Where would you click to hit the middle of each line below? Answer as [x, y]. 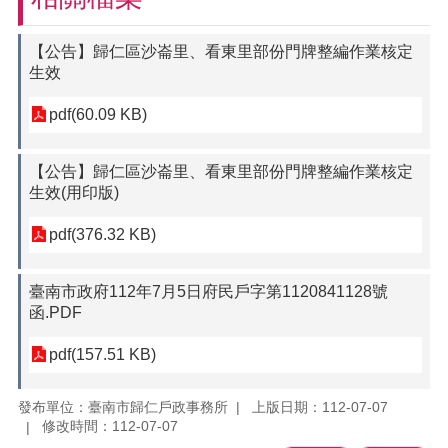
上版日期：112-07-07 [320, 406]
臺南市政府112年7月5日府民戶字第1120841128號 [208, 291]
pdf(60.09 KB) [98, 114]
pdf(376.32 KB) [102, 234]
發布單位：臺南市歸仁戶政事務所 [123, 406]
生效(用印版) [74, 192]
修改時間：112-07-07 [110, 426]
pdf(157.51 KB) [102, 354]
